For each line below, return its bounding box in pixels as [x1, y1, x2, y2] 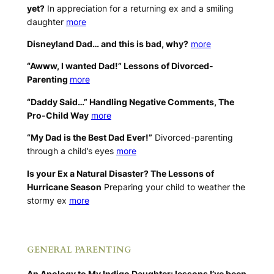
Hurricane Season [26, 181, 102, 192]
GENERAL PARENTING [26, 244, 131, 256]
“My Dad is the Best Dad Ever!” [26, 132, 152, 143]
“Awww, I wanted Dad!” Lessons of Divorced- [26, 61, 213, 72]
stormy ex [26, 194, 69, 206]
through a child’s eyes [26, 146, 116, 157]
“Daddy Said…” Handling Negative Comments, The [26, 96, 234, 107]
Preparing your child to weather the [101, 181, 245, 192]
